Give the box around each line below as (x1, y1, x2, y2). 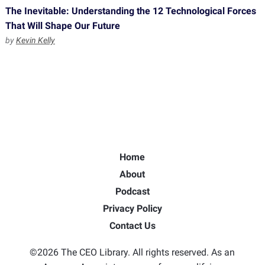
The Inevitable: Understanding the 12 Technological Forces (5, 5, 256, 17)
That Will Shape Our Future (5, 20, 120, 31)
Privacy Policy (102, 203, 162, 214)
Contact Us (109, 220, 156, 231)
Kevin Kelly (15, 35, 55, 45)
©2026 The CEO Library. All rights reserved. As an (30, 247, 235, 258)
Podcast (115, 186, 150, 197)
